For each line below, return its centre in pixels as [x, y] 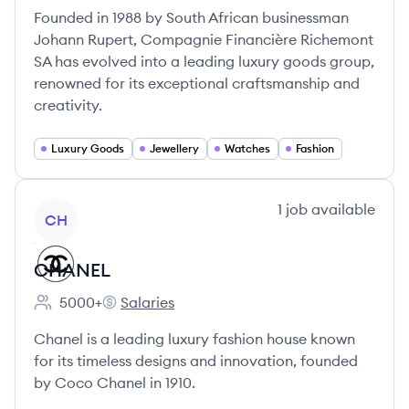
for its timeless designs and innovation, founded [196, 361]
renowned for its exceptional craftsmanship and [197, 83]
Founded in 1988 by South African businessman [191, 17]
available [341, 209]
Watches [247, 148]
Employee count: [90, 312]
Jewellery [174, 148]
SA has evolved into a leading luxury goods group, [204, 61]
